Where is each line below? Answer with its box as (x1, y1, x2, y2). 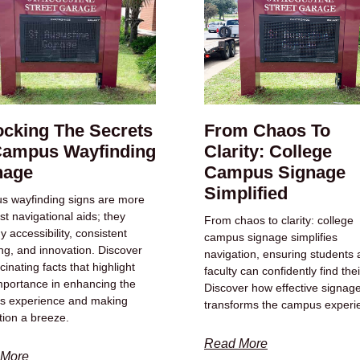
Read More (203, 337, 268, 351)
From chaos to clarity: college (203, 214, 354, 227)
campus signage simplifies (203, 231, 337, 244)
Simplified (203, 183, 288, 204)
